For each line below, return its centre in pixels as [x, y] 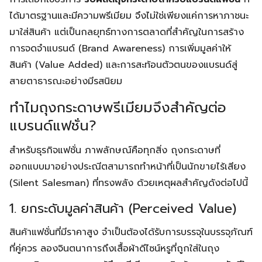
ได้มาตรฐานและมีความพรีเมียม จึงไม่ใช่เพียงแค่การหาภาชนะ [129, 16]
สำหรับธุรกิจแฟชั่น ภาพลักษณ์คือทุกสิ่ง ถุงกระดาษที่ [115, 150]
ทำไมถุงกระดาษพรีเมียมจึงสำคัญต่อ [118, 108]
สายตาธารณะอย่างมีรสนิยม [66, 81]
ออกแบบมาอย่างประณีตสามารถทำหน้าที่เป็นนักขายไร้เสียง [127, 167]
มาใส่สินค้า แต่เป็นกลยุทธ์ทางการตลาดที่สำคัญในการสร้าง [127, 32]
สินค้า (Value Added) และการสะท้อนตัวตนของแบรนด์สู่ [123, 65]
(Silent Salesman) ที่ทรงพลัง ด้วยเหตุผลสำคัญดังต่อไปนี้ [129, 183]
